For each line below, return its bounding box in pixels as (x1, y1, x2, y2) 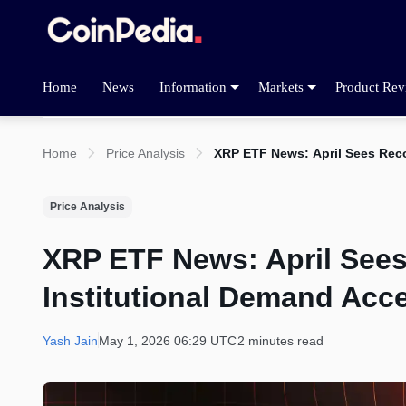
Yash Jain (43, 333, 98, 349)
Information (159, 79, 227, 94)
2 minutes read (237, 333, 324, 349)
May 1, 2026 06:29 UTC (99, 333, 237, 349)
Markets (258, 79, 304, 94)
